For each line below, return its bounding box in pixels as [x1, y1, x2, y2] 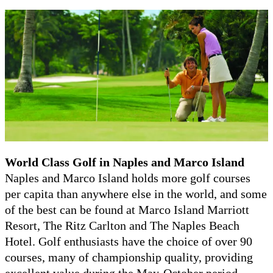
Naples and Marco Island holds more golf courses [5, 171, 250, 185]
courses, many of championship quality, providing [5, 250, 253, 264]
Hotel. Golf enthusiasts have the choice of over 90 [5, 234, 252, 248]
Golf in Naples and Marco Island [73, 155, 244, 169]
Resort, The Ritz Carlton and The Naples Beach [5, 218, 239, 232]
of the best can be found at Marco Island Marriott [5, 202, 249, 216]
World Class [5, 155, 69, 169]
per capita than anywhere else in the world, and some [5, 186, 267, 200]
